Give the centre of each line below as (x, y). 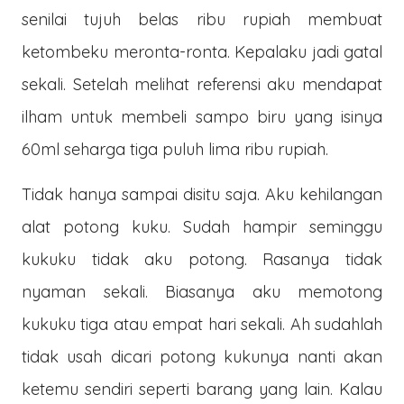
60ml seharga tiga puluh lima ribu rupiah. (177, 149)
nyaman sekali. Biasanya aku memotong (202, 292)
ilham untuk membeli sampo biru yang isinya (202, 117)
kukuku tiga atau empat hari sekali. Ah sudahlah (202, 324)
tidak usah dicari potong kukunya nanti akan (202, 357)
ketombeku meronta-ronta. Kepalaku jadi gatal (202, 52)
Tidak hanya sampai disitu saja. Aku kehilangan (202, 194)
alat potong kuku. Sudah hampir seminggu (202, 227)
